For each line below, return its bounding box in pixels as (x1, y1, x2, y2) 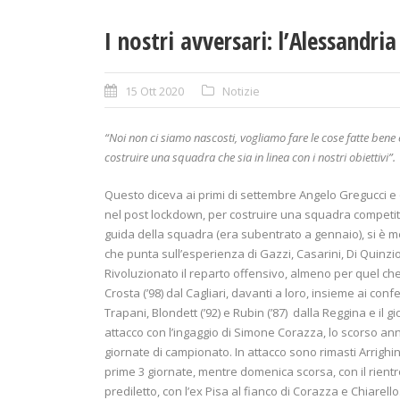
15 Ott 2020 (125, 82, 184, 99)
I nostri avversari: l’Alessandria (104, 23, 396, 57)
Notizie (222, 82, 260, 99)
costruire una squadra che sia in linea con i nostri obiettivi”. (104, 148, 396, 165)
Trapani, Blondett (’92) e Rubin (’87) (104, 304, 287, 321)
